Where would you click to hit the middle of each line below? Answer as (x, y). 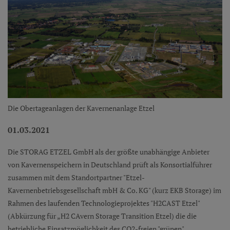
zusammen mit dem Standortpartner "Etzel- (76, 177)
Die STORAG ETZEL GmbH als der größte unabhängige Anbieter (109, 151)
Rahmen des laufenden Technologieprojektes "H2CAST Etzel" (104, 203)
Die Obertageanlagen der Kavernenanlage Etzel (81, 108)
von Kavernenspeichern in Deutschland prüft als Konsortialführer (110, 164)
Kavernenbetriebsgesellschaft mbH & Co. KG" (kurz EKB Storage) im (114, 190)
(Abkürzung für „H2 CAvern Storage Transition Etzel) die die (102, 216)
